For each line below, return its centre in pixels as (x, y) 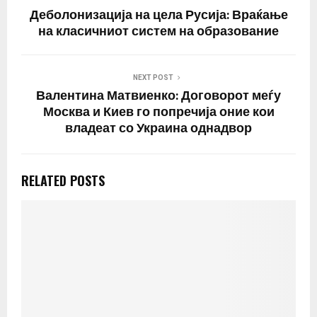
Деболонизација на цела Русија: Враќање (158, 15)
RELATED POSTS (63, 180)
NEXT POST (153, 77)
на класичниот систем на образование (158, 31)
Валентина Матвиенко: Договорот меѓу (158, 96)
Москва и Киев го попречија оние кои (158, 112)
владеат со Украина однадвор (158, 128)
